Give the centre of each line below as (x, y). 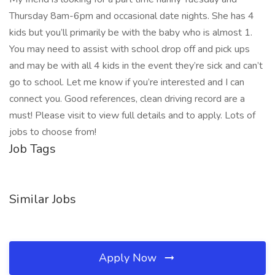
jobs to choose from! (53, 132)
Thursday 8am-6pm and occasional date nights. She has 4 (132, 16)
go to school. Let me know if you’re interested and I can (127, 82)
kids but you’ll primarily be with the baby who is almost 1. (131, 33)
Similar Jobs (43, 199)
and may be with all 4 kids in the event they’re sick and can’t (136, 66)
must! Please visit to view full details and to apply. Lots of (132, 115)
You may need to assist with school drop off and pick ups (130, 49)
